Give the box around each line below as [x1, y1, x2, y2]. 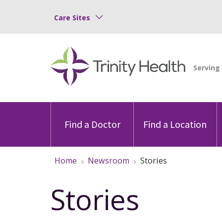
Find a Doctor [64, 117, 120, 130]
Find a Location [143, 117, 207, 130]
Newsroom [88, 155, 129, 166]
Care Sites [54, 12, 90, 22]
